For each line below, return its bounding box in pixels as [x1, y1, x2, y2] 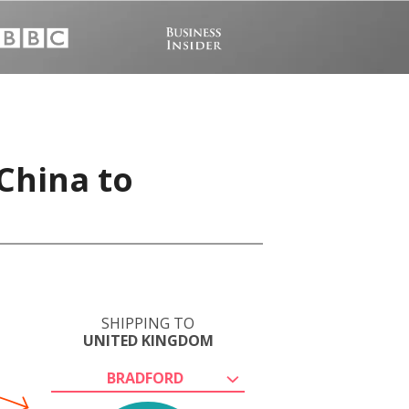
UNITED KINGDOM [82, 330, 214, 351]
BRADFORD [107, 368, 184, 388]
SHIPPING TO [101, 313, 194, 333]
